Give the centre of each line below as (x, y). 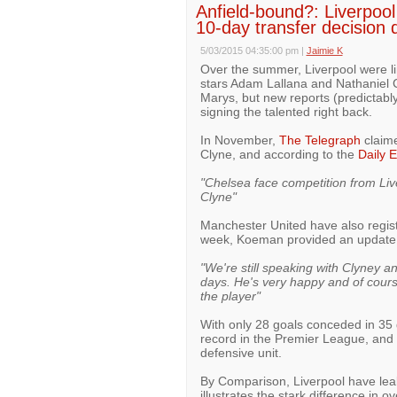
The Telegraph (319, 140)
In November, (239, 140)
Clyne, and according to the (279, 154)
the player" (230, 296)
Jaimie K (324, 51)
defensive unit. (241, 353)
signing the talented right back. (286, 112)
